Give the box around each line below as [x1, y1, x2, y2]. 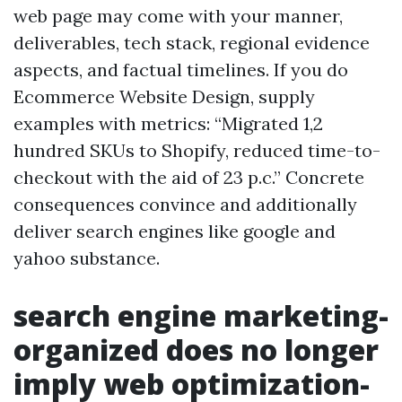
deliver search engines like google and [13, 220, 336, 242]
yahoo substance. [13, 247, 160, 269]
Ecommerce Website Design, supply [13, 85, 315, 108]
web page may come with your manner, [13, 4, 343, 27]
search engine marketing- [13, 296, 389, 335]
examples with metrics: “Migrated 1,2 [13, 112, 323, 135]
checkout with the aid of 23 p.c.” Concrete [13, 166, 364, 188]
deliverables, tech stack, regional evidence [13, 31, 370, 54]
